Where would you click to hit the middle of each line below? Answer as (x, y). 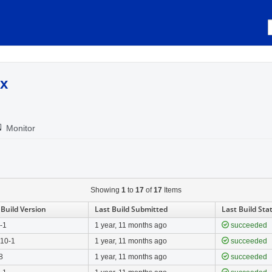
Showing (106, 190)
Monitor (18, 128)
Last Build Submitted (131, 209)
